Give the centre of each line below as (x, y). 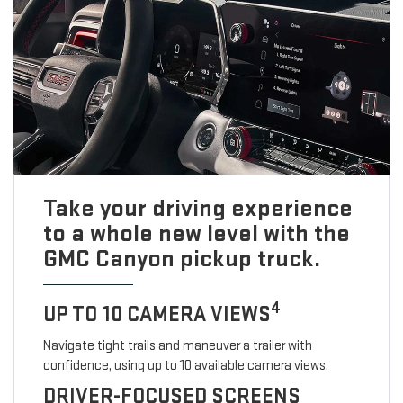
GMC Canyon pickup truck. (181, 259)
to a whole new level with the (196, 234)
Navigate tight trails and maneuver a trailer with (177, 346)
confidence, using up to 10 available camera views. (185, 366)
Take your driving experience (197, 209)
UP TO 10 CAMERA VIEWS (157, 315)
